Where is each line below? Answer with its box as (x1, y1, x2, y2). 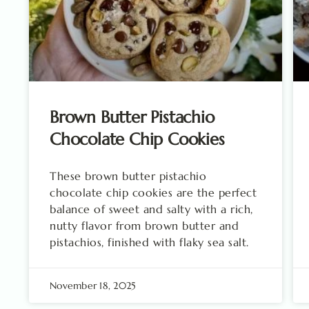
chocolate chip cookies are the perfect (50, 185, 257, 199)
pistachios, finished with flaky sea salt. (50, 235, 249, 249)
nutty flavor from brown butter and (50, 218, 239, 232)
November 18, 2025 (50, 279, 137, 292)
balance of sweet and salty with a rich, (50, 201, 253, 216)
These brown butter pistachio (50, 168, 206, 183)
